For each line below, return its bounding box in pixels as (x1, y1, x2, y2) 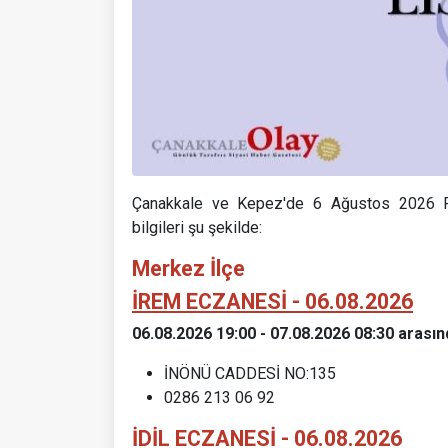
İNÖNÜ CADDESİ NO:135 (164, 363, 336, 383)
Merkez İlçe (132, 255, 245, 281)
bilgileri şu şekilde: (132, 217, 262, 237)
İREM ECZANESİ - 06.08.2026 (132, 288, 413, 314)
